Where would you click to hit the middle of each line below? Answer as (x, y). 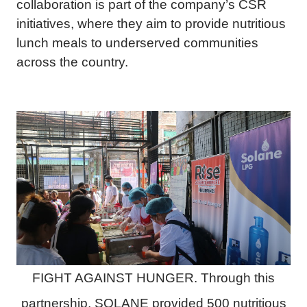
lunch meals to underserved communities (137, 43)
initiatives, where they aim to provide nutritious (151, 24)
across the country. (72, 62)
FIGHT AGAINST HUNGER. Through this (153, 278)
